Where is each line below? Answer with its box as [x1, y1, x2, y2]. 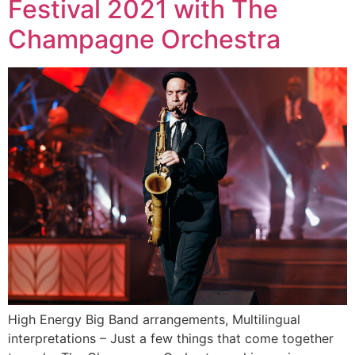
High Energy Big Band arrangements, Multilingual [8, 311, 300, 328]
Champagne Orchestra [8, 24, 281, 55]
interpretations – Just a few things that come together [8, 330, 334, 347]
